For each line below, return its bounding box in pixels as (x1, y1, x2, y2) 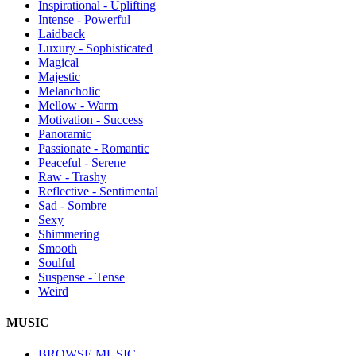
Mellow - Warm (38, 99, 118, 113)
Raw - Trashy (38, 170, 106, 184)
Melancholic (38, 84, 100, 99)
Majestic (38, 70, 80, 84)
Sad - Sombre (38, 199, 106, 213)
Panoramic (38, 127, 91, 141)
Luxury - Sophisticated (38, 41, 153, 56)
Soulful (38, 256, 75, 270)
